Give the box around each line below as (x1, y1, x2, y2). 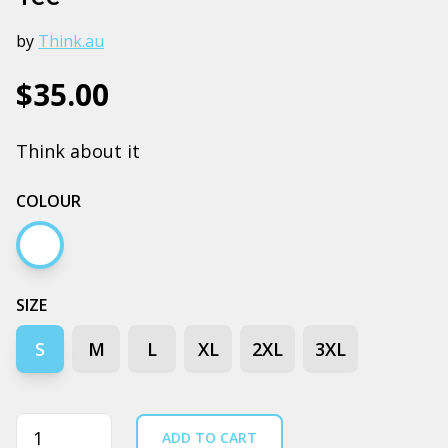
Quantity (15, 413, 91, 438)
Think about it (16, 138, 140, 163)
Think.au (38, 29, 104, 52)
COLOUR (16, 189, 81, 212)
